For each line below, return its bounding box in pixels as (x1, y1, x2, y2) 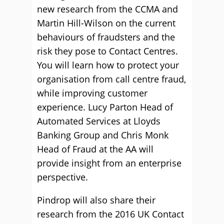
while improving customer (37, 87, 147, 99)
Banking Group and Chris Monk (37, 129, 168, 141)
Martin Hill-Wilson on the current (37, 17, 175, 29)
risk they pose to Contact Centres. (37, 45, 178, 57)
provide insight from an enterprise (37, 157, 181, 169)
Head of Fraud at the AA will (37, 143, 153, 155)
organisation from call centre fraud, (37, 73, 186, 85)
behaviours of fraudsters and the (37, 31, 175, 43)
